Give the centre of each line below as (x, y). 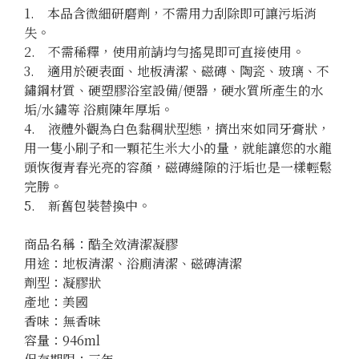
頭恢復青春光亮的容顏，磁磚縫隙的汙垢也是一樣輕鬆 (178, 167)
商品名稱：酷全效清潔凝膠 (101, 244)
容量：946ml (62, 340)
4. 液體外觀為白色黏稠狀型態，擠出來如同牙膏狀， (177, 129)
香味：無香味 (63, 321)
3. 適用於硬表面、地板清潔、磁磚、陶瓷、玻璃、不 (177, 71)
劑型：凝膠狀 (63, 282)
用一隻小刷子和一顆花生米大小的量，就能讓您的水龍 (178, 148)
